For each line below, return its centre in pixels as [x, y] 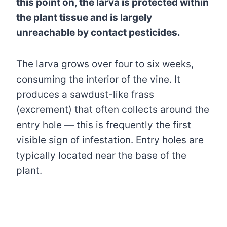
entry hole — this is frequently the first [104, 125]
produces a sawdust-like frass [85, 94]
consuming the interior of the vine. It [98, 79]
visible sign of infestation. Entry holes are [110, 140]
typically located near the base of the [101, 155]
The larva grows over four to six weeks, [105, 64]
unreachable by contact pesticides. [98, 32]
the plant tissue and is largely [84, 17]
